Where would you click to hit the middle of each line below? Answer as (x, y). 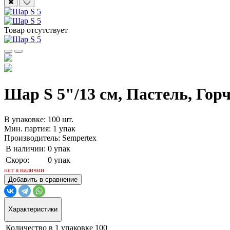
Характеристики (33, 209)
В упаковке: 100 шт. (39, 119)
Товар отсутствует (36, 30)
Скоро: (17, 160)
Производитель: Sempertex (50, 138)
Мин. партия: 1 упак (40, 128)
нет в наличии (24, 170)
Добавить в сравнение (43, 179)
